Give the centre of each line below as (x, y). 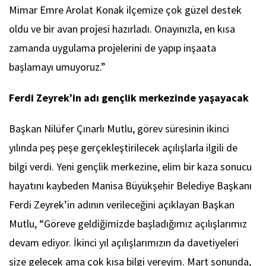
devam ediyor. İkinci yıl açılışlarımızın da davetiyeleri (124, 243)
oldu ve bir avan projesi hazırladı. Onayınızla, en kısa (122, 29)
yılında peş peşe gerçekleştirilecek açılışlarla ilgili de (123, 148)
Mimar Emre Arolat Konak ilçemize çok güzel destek (125, 10)
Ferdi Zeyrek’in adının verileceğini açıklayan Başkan (122, 205)
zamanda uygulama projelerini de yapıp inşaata (113, 48)
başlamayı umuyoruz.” (57, 67)
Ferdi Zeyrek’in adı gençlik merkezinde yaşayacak (129, 98)
